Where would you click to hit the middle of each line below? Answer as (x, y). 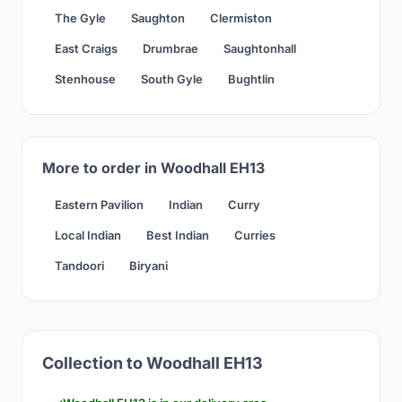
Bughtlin (251, 79)
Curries (255, 235)
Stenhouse (85, 79)
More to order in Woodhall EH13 (153, 167)
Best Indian (178, 235)
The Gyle (80, 17)
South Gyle (172, 79)
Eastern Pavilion (99, 204)
